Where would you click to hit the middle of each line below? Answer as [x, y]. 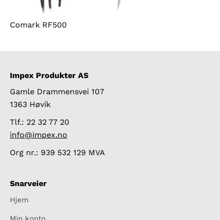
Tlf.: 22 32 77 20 [40, 122]
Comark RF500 [38, 25]
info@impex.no [39, 135]
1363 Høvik [30, 104]
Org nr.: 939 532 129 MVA [57, 152]
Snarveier [28, 183]
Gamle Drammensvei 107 [57, 91]
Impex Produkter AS [49, 75]
